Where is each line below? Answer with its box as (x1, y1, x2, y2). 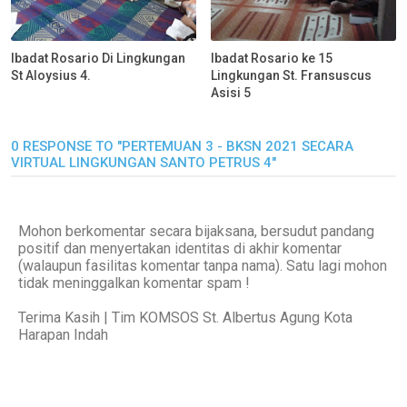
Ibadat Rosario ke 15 (211, 51, 333, 66)
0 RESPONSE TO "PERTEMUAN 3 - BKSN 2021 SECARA (11, 138, 353, 155)
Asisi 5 (211, 85, 252, 101)
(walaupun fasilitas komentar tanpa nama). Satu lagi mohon (18, 257, 387, 275)
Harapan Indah (18, 326, 108, 344)
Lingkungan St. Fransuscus (211, 68, 372, 84)
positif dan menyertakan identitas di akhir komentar (18, 240, 342, 258)
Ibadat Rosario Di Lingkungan (11, 51, 185, 66)
